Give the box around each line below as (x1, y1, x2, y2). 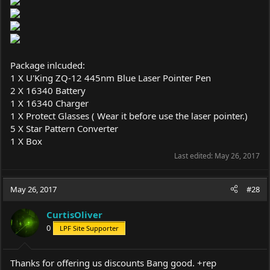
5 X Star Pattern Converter (10, 122, 118, 134)
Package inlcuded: (10, 58, 85, 71)
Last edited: (174, 150, 215, 161)
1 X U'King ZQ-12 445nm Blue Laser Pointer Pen (10, 71, 211, 84)
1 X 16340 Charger (10, 96, 89, 109)
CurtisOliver (46, 208, 102, 221)
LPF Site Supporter (60, 223, 119, 233)
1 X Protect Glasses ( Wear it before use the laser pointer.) (10, 109, 248, 122)
